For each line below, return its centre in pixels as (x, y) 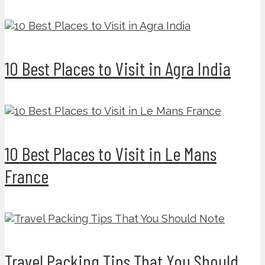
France (27, 176)
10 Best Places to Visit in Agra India (118, 68)
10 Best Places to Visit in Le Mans (111, 153)
